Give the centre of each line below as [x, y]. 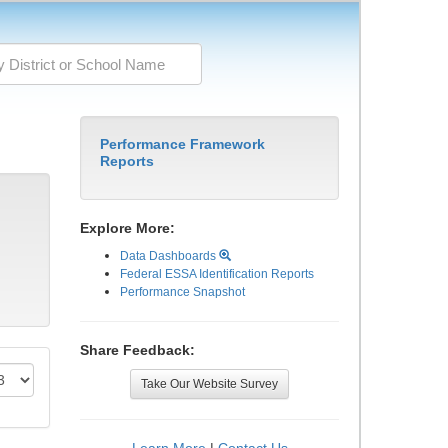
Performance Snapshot [182, 292]
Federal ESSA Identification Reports [217, 274]
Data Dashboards [169, 256]
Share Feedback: [137, 350]
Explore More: [127, 228]
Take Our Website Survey [209, 384]
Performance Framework [182, 144]
